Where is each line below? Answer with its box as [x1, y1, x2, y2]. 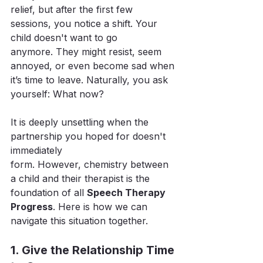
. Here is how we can [53, 201, 150, 213]
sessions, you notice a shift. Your [11, 18, 160, 29]
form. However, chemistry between [11, 159, 171, 170]
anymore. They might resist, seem [11, 46, 164, 58]
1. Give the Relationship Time [11, 243, 177, 257]
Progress [11, 201, 53, 213]
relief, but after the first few [11, 4, 136, 15]
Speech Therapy [87, 187, 168, 198]
